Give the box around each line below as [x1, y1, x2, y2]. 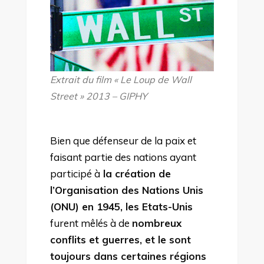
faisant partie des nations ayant [49, 150, 196, 163]
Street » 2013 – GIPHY [49, 90, 147, 102]
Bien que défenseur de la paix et [49, 134, 196, 147]
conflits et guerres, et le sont [49, 233, 191, 246]
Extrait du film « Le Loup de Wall [49, 73, 192, 85]
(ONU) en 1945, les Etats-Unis [49, 200, 193, 213]
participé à [49, 167, 100, 180]
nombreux [131, 216, 181, 229]
